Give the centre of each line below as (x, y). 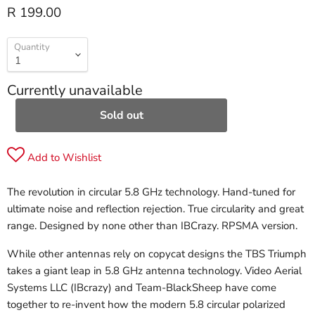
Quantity (32, 47)
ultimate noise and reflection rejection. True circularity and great (155, 209)
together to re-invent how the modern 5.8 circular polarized (146, 305)
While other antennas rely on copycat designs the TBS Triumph (157, 254)
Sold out (121, 116)
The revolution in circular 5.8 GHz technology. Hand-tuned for (151, 192)
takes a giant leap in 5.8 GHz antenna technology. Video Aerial (154, 271)
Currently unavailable (75, 91)
